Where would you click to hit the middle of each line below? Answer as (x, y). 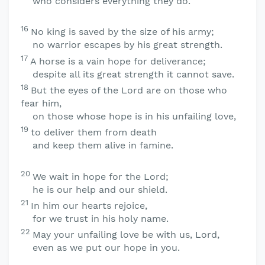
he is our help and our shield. (100, 189)
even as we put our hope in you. (106, 248)
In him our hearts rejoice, (89, 205)
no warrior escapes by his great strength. (127, 45)
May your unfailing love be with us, (114, 235)
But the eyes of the (76, 90)
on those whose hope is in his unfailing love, (134, 116)
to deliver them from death (94, 132)
